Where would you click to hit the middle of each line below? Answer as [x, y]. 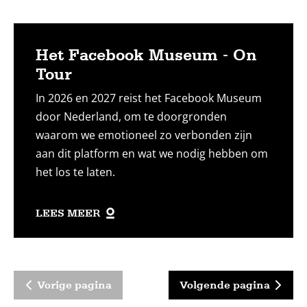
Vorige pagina [74, 285]
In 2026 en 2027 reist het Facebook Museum [149, 98]
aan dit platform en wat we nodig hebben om [152, 153]
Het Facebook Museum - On [146, 55]
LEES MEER [68, 213]
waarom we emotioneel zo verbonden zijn [144, 135]
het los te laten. [75, 172]
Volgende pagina [225, 285]
